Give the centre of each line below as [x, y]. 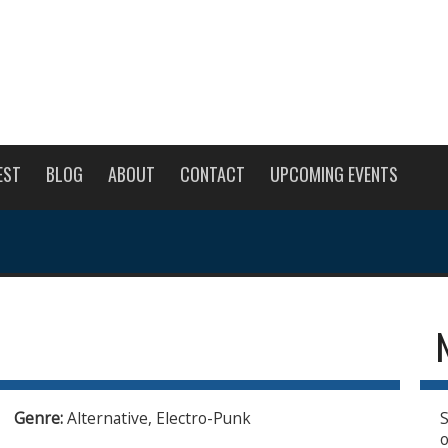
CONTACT [212, 174]
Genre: [40, 417]
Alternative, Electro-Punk [159, 417]
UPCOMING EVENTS [334, 174]
